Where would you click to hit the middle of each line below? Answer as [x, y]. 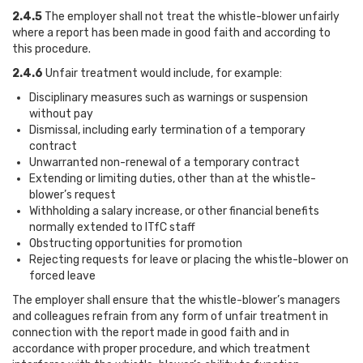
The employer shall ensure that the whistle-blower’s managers [176, 300]
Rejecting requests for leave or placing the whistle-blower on [189, 260]
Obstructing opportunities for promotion [136, 243]
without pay [61, 114]
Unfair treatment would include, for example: [164, 73]
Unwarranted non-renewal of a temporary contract [164, 162]
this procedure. [51, 49]
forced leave [62, 276]
